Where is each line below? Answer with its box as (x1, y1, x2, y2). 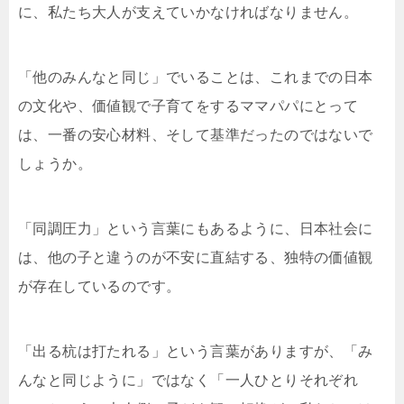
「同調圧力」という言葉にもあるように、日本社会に (18, 221, 373, 236)
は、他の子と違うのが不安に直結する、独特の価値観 (18, 250, 373, 265)
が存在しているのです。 (18, 279, 181, 294)
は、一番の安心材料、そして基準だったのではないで (18, 127, 373, 142)
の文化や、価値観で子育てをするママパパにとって (18, 98, 359, 114)
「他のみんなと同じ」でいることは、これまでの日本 (18, 69, 373, 85)
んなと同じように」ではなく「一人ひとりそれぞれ (18, 372, 359, 388)
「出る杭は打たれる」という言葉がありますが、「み (18, 344, 373, 359)
